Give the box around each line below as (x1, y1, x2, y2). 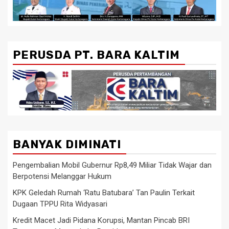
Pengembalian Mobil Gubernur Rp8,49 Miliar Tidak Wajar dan (13, 161, 212, 170)
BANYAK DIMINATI (13, 138, 121, 152)
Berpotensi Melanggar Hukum (13, 172, 111, 181)
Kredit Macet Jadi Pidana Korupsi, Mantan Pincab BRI (13, 216, 190, 225)
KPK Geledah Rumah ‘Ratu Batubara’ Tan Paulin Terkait (13, 188, 195, 198)
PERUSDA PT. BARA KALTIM (13, 48, 180, 62)
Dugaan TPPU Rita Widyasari (13, 199, 107, 209)
